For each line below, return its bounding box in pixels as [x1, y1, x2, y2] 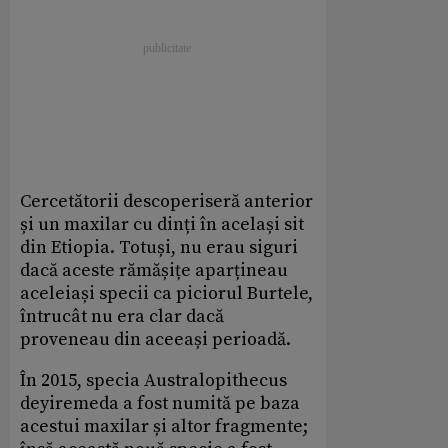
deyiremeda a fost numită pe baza [20, 391, 300, 415]
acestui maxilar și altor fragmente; [20, 414, 308, 438]
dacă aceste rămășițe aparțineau [20, 258, 288, 282]
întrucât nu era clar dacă [20, 304, 224, 328]
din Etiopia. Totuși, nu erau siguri [20, 235, 298, 259]
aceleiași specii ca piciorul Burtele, [20, 281, 313, 305]
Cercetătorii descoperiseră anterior [20, 189, 313, 213]
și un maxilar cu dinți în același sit [20, 212, 304, 236]
